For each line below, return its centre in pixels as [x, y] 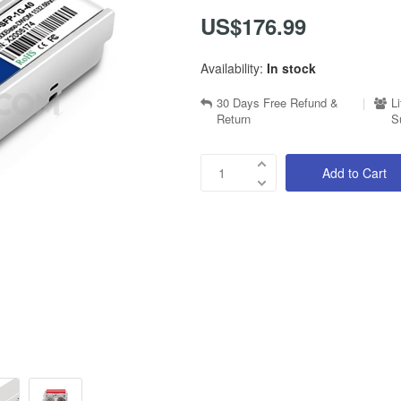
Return [234, 119]
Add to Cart [354, 173]
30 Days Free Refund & [277, 102]
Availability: [232, 68]
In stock [291, 68]
